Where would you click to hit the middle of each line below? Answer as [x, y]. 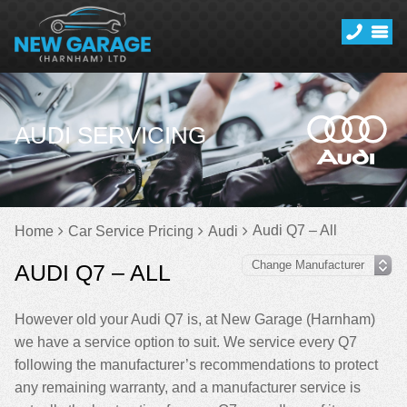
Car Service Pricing [131, 231]
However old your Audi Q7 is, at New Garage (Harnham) [195, 319]
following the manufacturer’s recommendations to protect [196, 365]
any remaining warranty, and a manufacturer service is [188, 387]
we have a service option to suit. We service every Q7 [186, 342]
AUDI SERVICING [110, 135]
